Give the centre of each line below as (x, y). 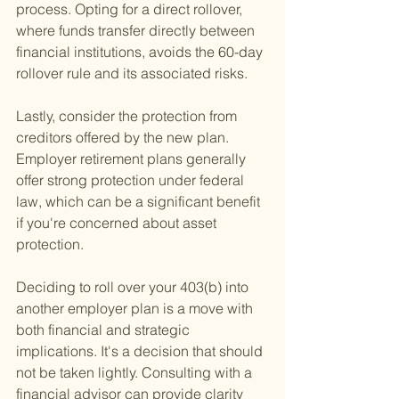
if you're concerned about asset (118, 223)
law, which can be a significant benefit (140, 202)
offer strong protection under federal (132, 180)
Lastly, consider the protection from (128, 116)
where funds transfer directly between (137, 31)
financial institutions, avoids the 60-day (141, 52)
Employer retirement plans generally (133, 159)
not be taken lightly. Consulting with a (136, 373)
